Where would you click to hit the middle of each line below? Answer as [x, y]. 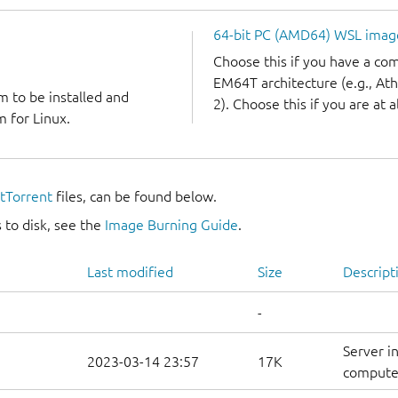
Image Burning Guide [171, 225]
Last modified [130, 272]
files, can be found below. [135, 197]
